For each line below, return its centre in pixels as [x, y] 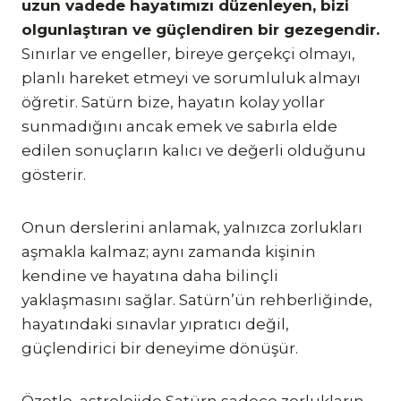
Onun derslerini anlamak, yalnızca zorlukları [192, 227]
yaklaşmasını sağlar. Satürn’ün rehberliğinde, [197, 299]
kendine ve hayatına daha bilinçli [150, 275]
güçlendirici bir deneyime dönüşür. [160, 348]
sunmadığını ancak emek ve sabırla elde [179, 126]
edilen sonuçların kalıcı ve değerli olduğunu [194, 150]
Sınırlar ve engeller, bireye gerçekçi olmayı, [188, 53]
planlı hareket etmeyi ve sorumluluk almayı [191, 77]
